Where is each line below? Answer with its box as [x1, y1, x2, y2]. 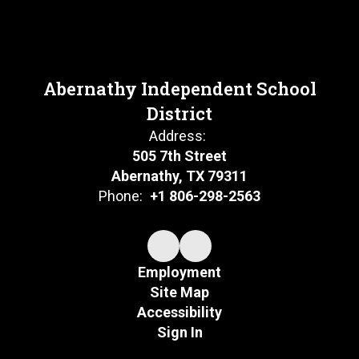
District [147, 101, 212, 125]
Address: [149, 127, 206, 144]
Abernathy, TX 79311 [111, 167, 248, 184]
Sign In [156, 323, 203, 341]
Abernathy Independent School [42, 76, 317, 100]
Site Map [150, 283, 209, 301]
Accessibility [137, 303, 222, 321]
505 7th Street [132, 147, 227, 164]
